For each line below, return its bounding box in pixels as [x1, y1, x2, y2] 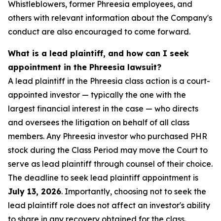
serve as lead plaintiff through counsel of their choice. [8, 159, 213, 169]
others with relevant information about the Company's [8, 13, 212, 23]
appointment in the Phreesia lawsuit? [8, 62, 161, 73]
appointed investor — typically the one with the [8, 90, 186, 100]
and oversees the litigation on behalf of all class [8, 117, 189, 128]
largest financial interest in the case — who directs [8, 104, 198, 114]
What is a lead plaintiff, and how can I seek [8, 48, 189, 59]
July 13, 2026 [8, 186, 61, 197]
